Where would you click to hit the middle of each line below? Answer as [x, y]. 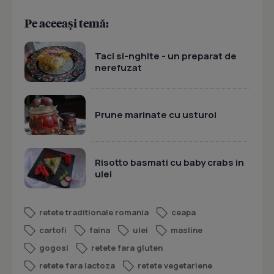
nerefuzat [118, 67]
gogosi [54, 248]
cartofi [53, 230]
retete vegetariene [175, 265]
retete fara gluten [127, 248]
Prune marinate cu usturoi [156, 115]
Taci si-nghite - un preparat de [166, 56]
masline [187, 230]
